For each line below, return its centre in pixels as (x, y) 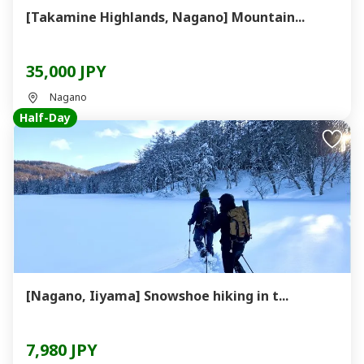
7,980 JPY (62, 350)
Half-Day (45, 117)
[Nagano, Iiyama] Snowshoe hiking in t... (157, 296)
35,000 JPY (66, 71)
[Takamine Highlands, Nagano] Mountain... (165, 17)
